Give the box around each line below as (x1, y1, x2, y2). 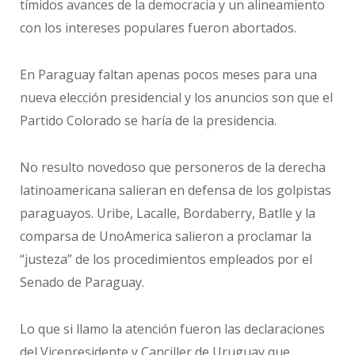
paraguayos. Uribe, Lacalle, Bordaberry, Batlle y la (20, 204, 315, 222)
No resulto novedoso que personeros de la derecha (20, 158, 326, 176)
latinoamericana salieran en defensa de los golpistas (20, 181, 331, 199)
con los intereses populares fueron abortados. (20, 19, 296, 37)
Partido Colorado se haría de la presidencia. (20, 112, 277, 130)
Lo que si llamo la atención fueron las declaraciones (20, 319, 325, 338)
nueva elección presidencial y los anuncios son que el (20, 89, 333, 107)
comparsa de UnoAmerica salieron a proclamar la (20, 227, 311, 245)
